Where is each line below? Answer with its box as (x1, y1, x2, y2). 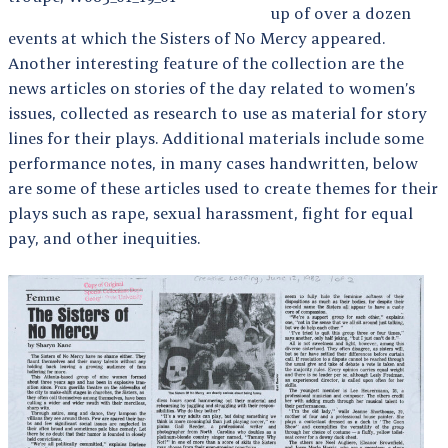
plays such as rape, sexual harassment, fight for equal (8, 202, 413, 223)
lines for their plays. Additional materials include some (8, 127, 424, 148)
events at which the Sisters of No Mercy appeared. (8, 27, 385, 48)
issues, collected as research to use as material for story (8, 102, 427, 123)
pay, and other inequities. (8, 227, 200, 248)
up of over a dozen (270, 2, 411, 23)
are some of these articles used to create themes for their (8, 177, 438, 198)
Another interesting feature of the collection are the (8, 52, 404, 73)
